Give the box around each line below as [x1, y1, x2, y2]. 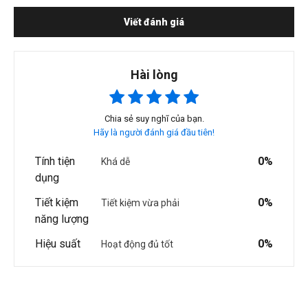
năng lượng [35, 212, 89, 226]
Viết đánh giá [124, 16, 184, 28]
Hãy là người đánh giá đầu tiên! [93, 127, 214, 138]
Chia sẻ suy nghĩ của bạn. [104, 113, 204, 124]
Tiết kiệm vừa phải [101, 197, 179, 209]
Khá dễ [101, 156, 130, 168]
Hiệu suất [35, 237, 80, 251]
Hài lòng [130, 67, 178, 82]
